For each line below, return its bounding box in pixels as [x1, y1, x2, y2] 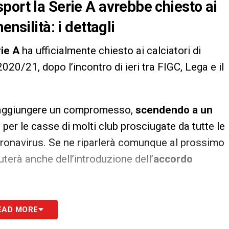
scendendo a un [135, 104, 213, 117]
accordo [153, 153, 193, 166]
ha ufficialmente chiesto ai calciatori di [19, 44, 201, 57]
